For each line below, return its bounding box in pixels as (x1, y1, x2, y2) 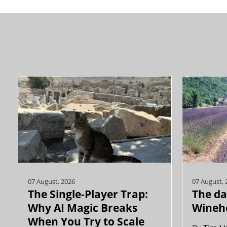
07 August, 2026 (28, 177, 75, 186)
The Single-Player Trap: (28, 186, 148, 202)
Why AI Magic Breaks (28, 200, 138, 215)
